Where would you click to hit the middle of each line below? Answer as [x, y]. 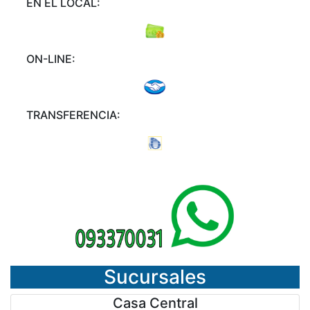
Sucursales [155, 277]
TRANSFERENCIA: [73, 115]
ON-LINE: [51, 58]
